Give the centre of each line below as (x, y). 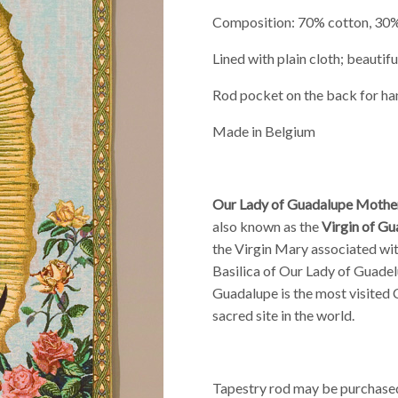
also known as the (267, 226)
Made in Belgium (264, 131)
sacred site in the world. (283, 314)
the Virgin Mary (260, 248)
